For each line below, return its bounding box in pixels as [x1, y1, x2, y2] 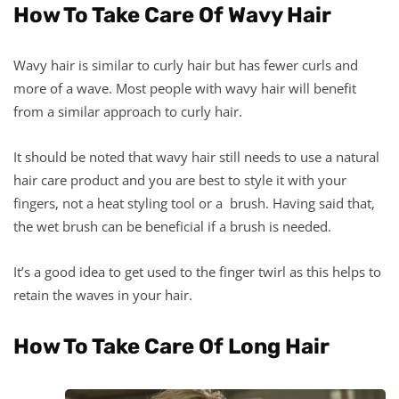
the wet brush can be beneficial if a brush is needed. [13, 216, 331, 235]
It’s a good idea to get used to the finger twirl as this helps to [13, 262, 381, 281]
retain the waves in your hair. [13, 285, 192, 304]
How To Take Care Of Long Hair [13, 333, 330, 359]
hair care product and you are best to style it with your [13, 170, 346, 189]
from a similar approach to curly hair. [13, 102, 242, 120]
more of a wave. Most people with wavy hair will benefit [13, 78, 356, 97]
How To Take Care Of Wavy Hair [13, 2, 331, 28]
